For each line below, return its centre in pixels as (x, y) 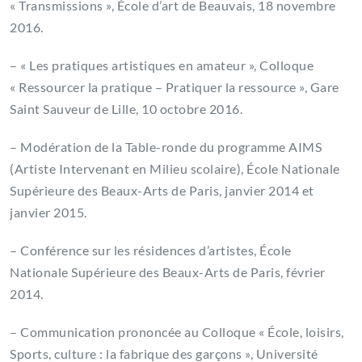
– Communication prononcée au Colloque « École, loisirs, (177, 332)
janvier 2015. (48, 213)
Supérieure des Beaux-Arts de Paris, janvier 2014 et (162, 191)
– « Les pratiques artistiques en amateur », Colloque (162, 65)
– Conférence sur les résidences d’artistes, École (151, 250)
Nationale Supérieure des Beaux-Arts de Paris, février (168, 272)
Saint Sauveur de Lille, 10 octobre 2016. (126, 109)
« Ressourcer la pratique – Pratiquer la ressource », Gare (175, 87)
